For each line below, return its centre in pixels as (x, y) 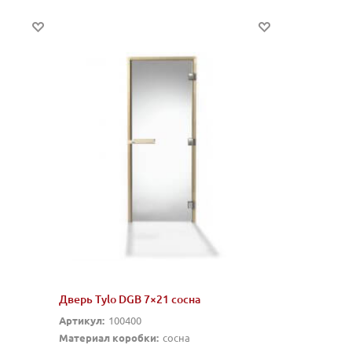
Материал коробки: (108, 338)
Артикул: (81, 321)
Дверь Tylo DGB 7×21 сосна (129, 299)
